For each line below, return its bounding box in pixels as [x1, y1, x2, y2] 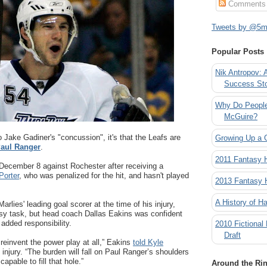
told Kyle [133, 238, 163, 247]
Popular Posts [212, 47, 264, 57]
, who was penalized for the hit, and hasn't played [19, 171, 189, 180]
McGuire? [224, 111, 257, 121]
